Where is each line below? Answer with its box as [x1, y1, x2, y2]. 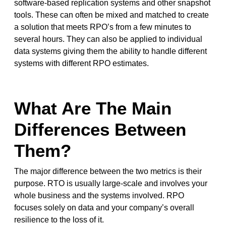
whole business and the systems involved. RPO [14, 191, 184, 200]
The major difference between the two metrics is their [14, 166, 202, 176]
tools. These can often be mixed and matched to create [14, 10, 209, 19]
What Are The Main [14, 98, 172, 118]
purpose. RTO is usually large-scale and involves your [14, 179, 207, 188]
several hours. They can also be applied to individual [14, 34, 202, 43]
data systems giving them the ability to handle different [14, 46, 207, 55]
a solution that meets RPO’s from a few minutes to [14, 22, 191, 31]
